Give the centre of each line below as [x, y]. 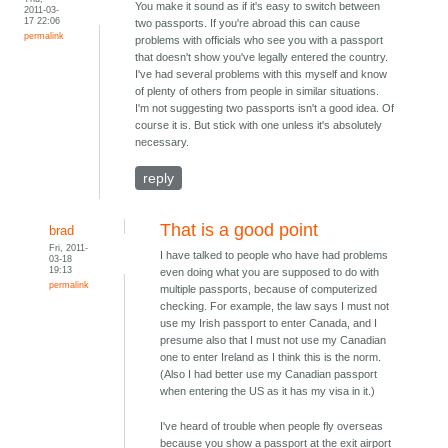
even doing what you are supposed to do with [270, 272]
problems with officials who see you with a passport [259, 40]
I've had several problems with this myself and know [261, 74]
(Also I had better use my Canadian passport [269, 374]
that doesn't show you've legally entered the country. [262, 57]
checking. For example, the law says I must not [275, 306]
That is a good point [239, 230]
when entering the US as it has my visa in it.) [268, 391]
